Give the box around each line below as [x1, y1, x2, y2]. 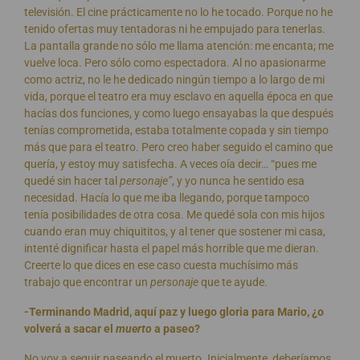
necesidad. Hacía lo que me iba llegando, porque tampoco [24, 191, 309, 204]
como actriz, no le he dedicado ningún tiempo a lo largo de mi [24, 73, 325, 86]
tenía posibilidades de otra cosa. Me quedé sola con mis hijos [24, 208, 325, 221]
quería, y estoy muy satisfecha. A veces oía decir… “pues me [24, 157, 317, 170]
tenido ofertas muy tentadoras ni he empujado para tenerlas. [24, 22, 325, 35]
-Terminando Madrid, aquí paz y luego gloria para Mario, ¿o [24, 305, 324, 318]
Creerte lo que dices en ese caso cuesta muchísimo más [24, 259, 298, 272]
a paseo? [152, 322, 200, 335]
